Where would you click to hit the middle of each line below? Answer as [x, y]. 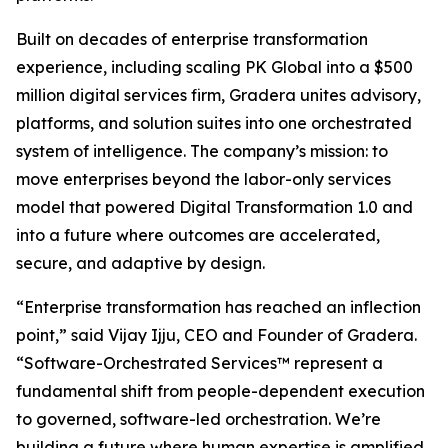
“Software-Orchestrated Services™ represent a [199, 363]
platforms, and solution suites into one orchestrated [214, 123]
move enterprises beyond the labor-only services [203, 179]
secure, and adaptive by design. [140, 263]
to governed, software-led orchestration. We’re [198, 419]
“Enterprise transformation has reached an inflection [218, 307]
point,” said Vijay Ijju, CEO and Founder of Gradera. [216, 335]
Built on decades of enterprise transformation [192, 39]
